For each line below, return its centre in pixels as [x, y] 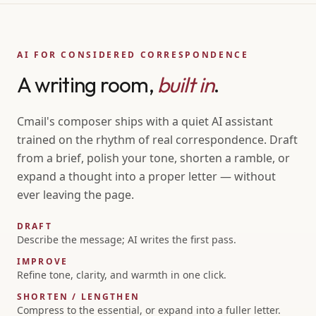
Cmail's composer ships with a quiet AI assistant [145, 121]
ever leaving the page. [75, 195]
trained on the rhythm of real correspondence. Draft [157, 140]
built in [186, 85]
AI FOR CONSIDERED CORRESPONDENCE [133, 55]
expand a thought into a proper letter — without [146, 176]
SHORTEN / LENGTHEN [78, 297]
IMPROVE [43, 261]
